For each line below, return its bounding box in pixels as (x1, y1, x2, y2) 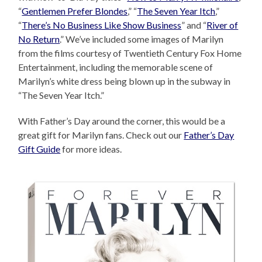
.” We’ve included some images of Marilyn (60, 33, 224, 44)
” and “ (181, 19, 207, 30)
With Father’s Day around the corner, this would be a (18, 115, 226, 126)
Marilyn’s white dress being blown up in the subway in (18, 75, 231, 87)
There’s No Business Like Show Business (22, 19, 182, 30)
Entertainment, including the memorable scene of (18, 61, 213, 73)
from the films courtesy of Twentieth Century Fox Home (18, 47, 242, 58)
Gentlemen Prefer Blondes (22, 5, 128, 16)
